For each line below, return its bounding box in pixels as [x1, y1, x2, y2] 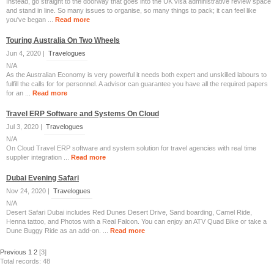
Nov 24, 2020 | [6, 187, 51, 194]
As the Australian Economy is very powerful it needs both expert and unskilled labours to [6, 71, 267, 78]
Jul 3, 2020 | [6, 123, 44, 130]
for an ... [6, 89, 32, 97]
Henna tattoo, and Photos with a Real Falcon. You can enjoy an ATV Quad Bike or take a [6, 218, 267, 225]
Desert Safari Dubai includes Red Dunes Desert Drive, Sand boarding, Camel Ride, [6, 209, 252, 216]
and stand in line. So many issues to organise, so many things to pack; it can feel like [6, 7, 256, 14]
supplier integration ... [6, 154, 71, 161]
